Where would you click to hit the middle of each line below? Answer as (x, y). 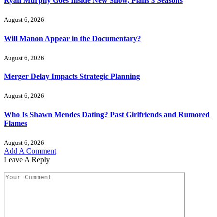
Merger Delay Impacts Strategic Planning (72, 77)
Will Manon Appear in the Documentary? (72, 38)
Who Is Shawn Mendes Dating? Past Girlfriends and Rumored (107, 114)
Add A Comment (30, 151)
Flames (15, 123)
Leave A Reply (27, 159)
